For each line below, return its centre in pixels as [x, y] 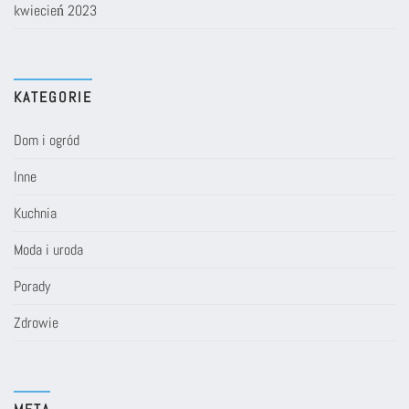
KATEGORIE [53, 97]
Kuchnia [35, 213]
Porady [32, 286]
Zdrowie [36, 322]
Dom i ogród [47, 140]
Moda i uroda [48, 249]
